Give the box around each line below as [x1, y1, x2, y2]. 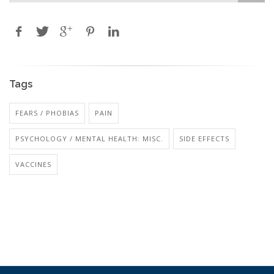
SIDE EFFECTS [179, 134, 229, 144]
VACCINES [15, 160, 51, 169]
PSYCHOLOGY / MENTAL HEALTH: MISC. [15, 134, 163, 144]
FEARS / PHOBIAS [15, 108, 79, 118]
